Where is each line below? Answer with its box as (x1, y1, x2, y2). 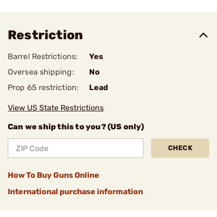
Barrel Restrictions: (8, 52, 77, 61)
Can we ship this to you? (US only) (8, 122, 144, 131)
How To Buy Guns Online (8, 170, 99, 180)
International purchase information (8, 187, 143, 196)
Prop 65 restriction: (8, 83, 78, 92)
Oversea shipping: (8, 67, 74, 77)
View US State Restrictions (8, 103, 104, 112)
